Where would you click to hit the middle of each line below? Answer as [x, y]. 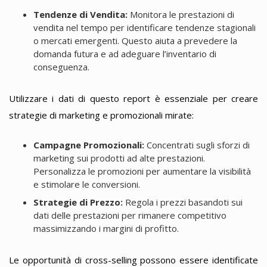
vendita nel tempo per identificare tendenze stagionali [144, 27]
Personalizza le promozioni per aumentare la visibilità [142, 171]
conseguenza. [61, 66]
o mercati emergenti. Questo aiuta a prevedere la [135, 40]
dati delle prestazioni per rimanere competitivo [130, 215]
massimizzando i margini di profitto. [106, 228]
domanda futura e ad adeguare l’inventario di [125, 53]
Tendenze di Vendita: [80, 14]
